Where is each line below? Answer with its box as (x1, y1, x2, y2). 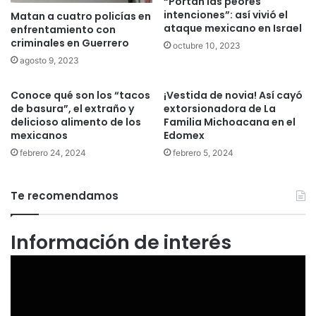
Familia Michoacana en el (164, 114, 296, 129)
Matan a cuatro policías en (11, 8, 151, 23)
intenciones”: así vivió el (164, 7, 288, 22)
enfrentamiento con (11, 22, 116, 37)
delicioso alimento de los (11, 114, 141, 129)
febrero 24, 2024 (20, 147, 86, 158)
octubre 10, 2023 (173, 39, 241, 51)
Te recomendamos (11, 188, 119, 203)
